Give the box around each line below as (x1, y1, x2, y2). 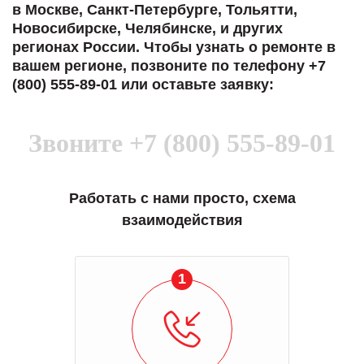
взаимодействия (121, 211, 243, 228)
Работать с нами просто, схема (68, 189, 296, 206)
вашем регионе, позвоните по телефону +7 (12, 57, 326, 74)
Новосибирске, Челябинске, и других (12, 19, 283, 37)
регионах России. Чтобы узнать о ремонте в (12, 38, 336, 55)
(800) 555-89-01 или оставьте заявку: (12, 76, 274, 93)
